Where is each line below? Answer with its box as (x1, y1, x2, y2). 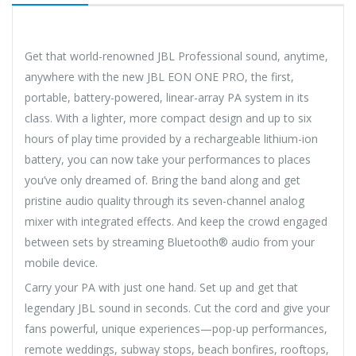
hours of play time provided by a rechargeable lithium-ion (25, 130, 318, 146)
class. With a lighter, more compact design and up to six (25, 110, 311, 126)
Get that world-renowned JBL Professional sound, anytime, (25, 48, 328, 64)
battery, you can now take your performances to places (25, 151, 311, 167)
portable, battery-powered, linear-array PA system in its (25, 89, 309, 105)
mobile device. (25, 254, 98, 270)
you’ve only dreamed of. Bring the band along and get (25, 172, 300, 188)
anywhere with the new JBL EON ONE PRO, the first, (25, 68, 294, 84)
